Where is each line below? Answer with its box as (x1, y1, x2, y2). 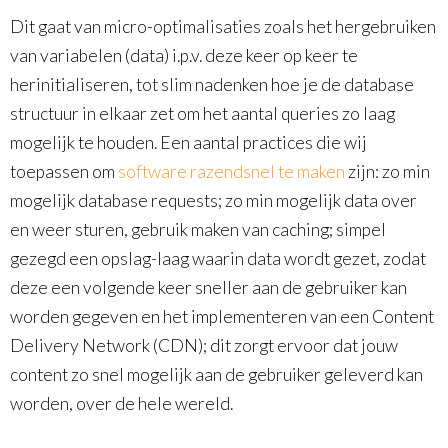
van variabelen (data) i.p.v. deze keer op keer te (10, 45, 358, 66)
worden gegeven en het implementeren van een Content (10, 306, 434, 327)
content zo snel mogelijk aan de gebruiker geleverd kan (10, 364, 423, 385)
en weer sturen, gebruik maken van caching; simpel (10, 219, 386, 240)
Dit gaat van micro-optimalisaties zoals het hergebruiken (10, 16, 436, 37)
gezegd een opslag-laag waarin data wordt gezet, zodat (10, 248, 426, 269)
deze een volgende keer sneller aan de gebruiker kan (10, 277, 407, 298)
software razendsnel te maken (118, 161, 345, 182)
